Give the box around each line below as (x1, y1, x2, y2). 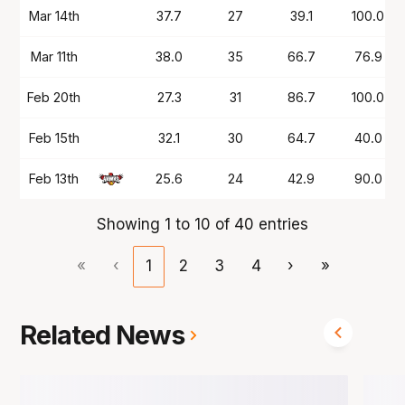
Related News (20, 319, 185, 352)
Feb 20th (27, 89, 81, 105)
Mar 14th (28, 7, 80, 24)
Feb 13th (29, 170, 80, 186)
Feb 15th (28, 129, 80, 146)
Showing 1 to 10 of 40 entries (97, 214, 308, 233)
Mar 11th (30, 48, 78, 64)
